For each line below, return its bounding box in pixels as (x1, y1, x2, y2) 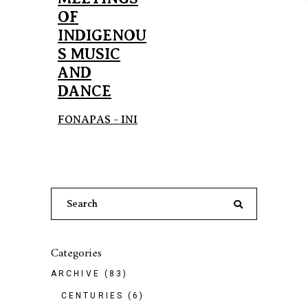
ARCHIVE (51, 269, 100, 278)
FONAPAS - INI (58, 113, 137, 126)
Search (50, 189, 87, 201)
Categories (51, 243, 102, 264)
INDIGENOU (58, 27, 146, 44)
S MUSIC (58, 45, 120, 63)
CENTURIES (61, 291, 124, 300)
